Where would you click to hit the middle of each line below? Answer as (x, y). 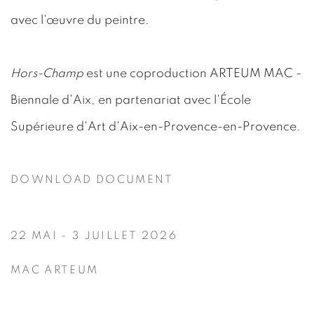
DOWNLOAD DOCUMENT (92, 180)
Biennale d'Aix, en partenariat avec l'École (131, 100)
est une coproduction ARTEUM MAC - (192, 74)
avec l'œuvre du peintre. (80, 20)
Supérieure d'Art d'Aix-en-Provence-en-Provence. (156, 127)
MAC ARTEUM (55, 270)
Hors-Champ (47, 74)
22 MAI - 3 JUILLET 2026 (94, 236)
